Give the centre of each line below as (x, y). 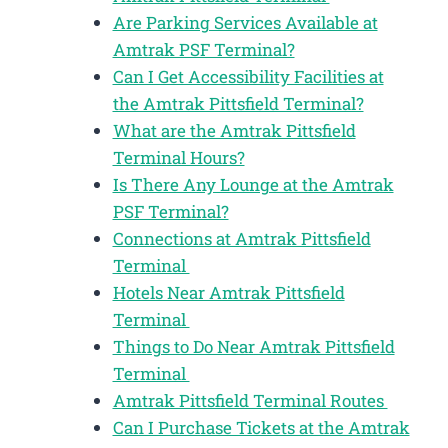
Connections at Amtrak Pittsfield (241, 238)
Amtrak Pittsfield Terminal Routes (250, 400)
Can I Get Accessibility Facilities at (248, 76)
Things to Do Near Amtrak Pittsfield (253, 346)
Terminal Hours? (178, 157)
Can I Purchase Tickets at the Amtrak (261, 427)
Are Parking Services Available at (245, 22)
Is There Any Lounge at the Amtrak (253, 184)
